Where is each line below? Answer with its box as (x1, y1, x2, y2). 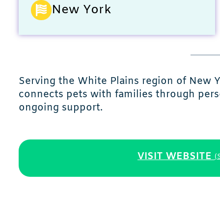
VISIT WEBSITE (137, 150, 212, 163)
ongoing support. (19, 102, 103, 115)
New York (51, 1, 111, 18)
